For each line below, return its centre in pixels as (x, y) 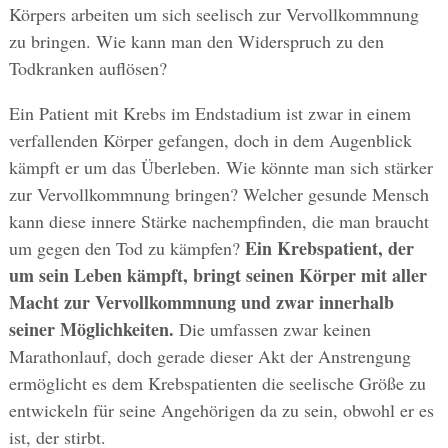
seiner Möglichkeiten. (91, 329)
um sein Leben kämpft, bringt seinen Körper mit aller (217, 275)
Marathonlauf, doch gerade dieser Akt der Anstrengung (209, 356)
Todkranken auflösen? (87, 68)
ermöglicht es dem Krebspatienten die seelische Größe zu (217, 383)
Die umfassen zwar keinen (272, 329)
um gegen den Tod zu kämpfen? (124, 248)
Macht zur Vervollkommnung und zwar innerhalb (201, 302)
